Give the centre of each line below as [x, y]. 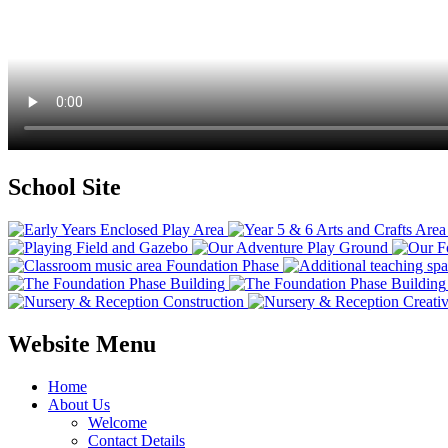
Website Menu [82, 343]
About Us [79, 404]
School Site [64, 187]
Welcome [117, 422]
